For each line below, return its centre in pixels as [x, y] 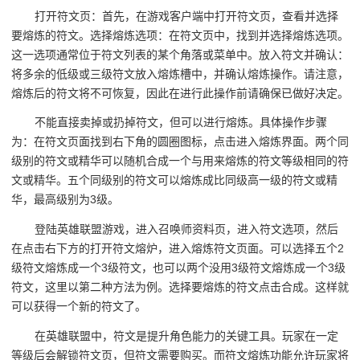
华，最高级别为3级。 [65, 200]
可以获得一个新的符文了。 [79, 307]
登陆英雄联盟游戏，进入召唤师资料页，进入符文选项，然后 [187, 229]
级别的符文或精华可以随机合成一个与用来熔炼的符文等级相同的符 [180, 161]
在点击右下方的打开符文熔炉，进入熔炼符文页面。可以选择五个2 [178, 249]
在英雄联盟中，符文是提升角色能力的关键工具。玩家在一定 [187, 335]
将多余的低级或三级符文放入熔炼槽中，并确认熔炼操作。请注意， [180, 74]
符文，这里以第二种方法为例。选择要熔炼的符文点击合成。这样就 [180, 287]
